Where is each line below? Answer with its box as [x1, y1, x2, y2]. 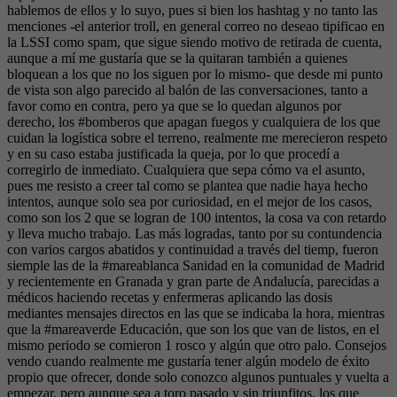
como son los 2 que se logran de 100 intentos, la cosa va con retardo [7, 210, 386, 225]
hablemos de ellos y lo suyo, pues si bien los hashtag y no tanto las [7, 3, 378, 18]
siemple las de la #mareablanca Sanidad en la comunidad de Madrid [7, 258, 385, 273]
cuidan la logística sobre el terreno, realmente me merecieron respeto [7, 130, 387, 145]
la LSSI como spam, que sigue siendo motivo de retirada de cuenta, [7, 35, 382, 50]
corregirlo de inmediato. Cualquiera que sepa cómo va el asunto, [7, 162, 365, 177]
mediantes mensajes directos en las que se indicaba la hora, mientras [7, 306, 385, 321]
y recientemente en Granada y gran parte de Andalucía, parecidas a [7, 274, 379, 289]
